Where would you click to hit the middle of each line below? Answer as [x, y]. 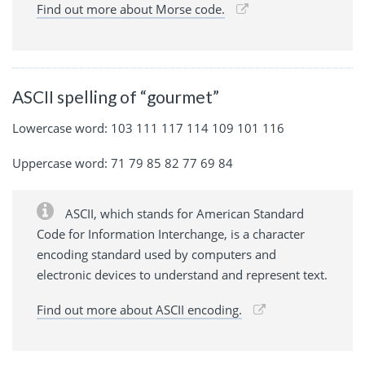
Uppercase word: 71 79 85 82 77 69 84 [123, 163]
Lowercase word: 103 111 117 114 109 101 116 [148, 128]
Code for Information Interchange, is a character [171, 233]
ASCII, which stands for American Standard [183, 213]
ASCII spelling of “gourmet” [116, 97]
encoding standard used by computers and [156, 254]
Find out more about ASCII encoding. [139, 309]
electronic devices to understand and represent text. [182, 274]
